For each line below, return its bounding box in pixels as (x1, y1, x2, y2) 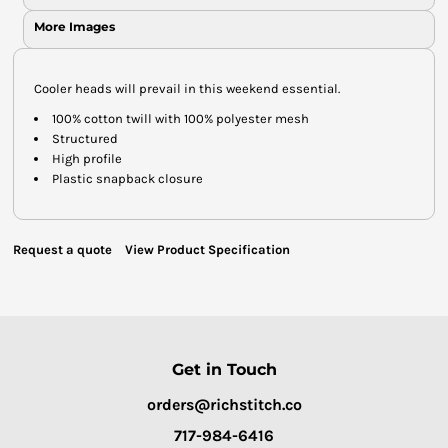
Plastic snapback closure (52, 170, 203, 186)
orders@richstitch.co (146, 394, 302, 414)
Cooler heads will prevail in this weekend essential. (34, 80, 340, 96)
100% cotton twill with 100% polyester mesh (52, 110, 309, 126)
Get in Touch (171, 359, 277, 379)
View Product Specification (125, 241, 290, 257)
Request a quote (13, 241, 112, 257)
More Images (34, 18, 115, 34)
